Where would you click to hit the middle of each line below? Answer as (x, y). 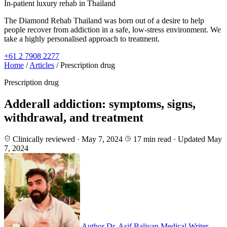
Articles (42, 65)
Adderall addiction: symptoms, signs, (100, 104)
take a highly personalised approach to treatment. (82, 39)
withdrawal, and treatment (74, 117)
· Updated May (198, 139)
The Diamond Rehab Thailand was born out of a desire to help (104, 21)
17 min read (152, 139)
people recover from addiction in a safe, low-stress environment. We (112, 30)
